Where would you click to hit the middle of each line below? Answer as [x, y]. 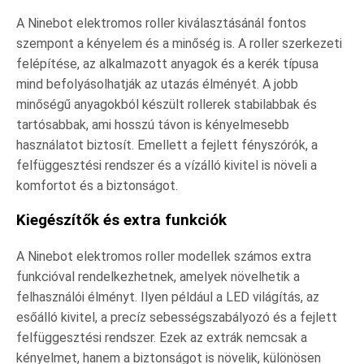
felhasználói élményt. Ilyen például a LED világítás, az [168, 297]
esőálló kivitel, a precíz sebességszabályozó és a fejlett [177, 318]
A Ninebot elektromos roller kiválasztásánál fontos [161, 23]
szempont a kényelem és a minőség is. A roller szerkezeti [179, 43]
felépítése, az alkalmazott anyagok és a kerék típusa [167, 63]
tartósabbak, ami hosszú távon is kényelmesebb [153, 124]
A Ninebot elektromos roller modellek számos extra [164, 257]
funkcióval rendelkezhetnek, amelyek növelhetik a [158, 277]
